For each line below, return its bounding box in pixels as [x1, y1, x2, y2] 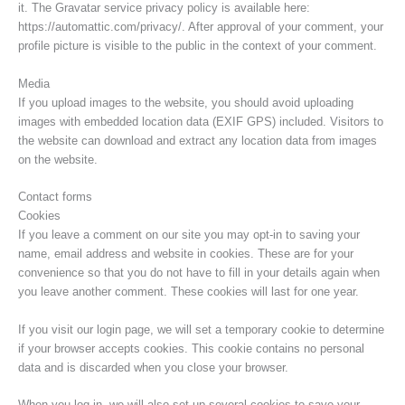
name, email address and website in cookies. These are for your [18, 247, 353, 261]
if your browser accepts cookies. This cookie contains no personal [18, 341, 364, 355]
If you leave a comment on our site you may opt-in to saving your [18, 228, 360, 242]
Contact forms [18, 190, 92, 204]
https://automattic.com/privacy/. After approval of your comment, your [18, 20, 383, 34]
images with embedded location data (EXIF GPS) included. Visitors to [18, 114, 383, 128]
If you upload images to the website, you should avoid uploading [18, 95, 353, 109]
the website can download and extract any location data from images [18, 133, 377, 147]
